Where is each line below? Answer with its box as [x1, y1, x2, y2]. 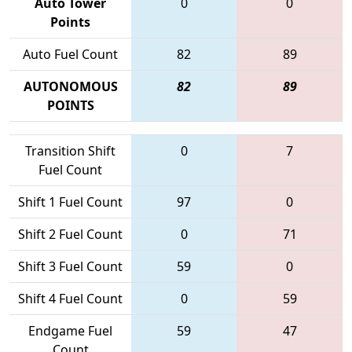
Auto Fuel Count [23, 45, 118, 63]
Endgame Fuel [28, 321, 112, 339]
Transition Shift [25, 141, 115, 159]
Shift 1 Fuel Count [18, 192, 123, 211]
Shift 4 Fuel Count [18, 289, 123, 307]
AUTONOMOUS [23, 77, 118, 95]
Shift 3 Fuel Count [18, 257, 123, 275]
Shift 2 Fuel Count [18, 225, 123, 243]
